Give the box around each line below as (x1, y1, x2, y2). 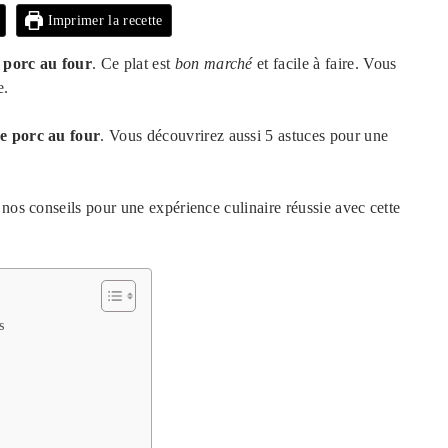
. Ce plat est (92, 54, 175, 72)
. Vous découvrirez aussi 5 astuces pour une (100, 126, 389, 144)
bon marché (174, 54, 253, 72)
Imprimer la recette (43, 11, 163, 28)
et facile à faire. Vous (252, 54, 397, 72)
